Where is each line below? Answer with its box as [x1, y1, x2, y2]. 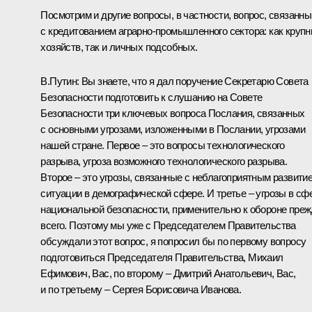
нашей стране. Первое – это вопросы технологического [40, 139, 285, 152]
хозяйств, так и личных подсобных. [40, 41, 198, 54]
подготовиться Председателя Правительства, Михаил [40, 251, 283, 264]
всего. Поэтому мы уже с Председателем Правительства [40, 219, 296, 232]
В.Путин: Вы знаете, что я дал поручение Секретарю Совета [40, 75, 309, 88]
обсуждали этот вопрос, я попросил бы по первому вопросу [40, 235, 306, 248]
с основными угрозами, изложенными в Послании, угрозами [40, 123, 305, 136]
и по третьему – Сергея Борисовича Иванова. [40, 283, 242, 296]
